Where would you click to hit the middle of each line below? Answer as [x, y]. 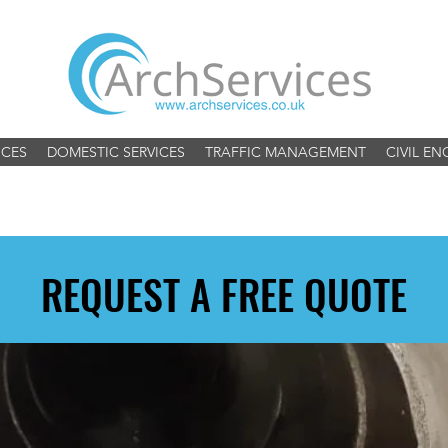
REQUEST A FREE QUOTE [224, 294]
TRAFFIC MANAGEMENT [285, 152]
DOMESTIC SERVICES [116, 152]
